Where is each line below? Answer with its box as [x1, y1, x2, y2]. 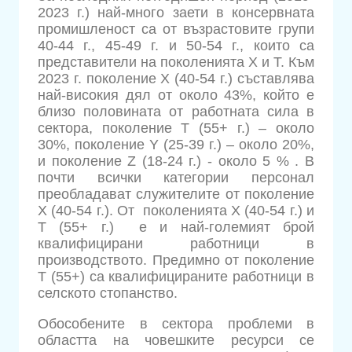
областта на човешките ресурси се [38, 332, 314, 349]
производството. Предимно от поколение [38, 252, 314, 269]
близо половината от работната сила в [38, 104, 314, 120]
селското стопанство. [38, 285, 178, 302]
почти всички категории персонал [38, 170, 314, 186]
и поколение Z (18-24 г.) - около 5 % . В [38, 153, 314, 170]
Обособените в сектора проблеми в [38, 316, 314, 332]
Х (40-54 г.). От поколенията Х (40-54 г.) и [38, 203, 314, 219]
